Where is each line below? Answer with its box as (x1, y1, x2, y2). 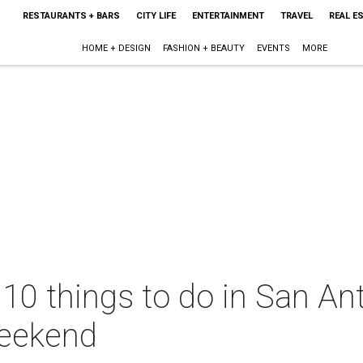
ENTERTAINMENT (191, 11, 264, 21)
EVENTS (257, 43, 291, 53)
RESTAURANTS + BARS (22, 11, 120, 21)
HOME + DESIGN (82, 43, 152, 53)
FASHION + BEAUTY (163, 43, 246, 53)
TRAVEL (280, 11, 313, 21)
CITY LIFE (135, 11, 176, 21)
